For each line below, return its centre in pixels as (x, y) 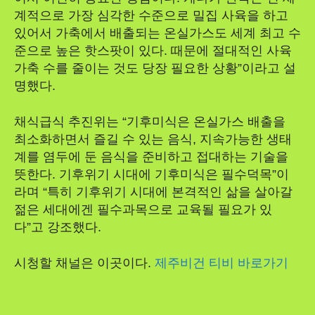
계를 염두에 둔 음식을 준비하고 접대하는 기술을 (151, 156)
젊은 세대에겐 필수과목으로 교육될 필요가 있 (143, 209)
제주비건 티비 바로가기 (221, 263)
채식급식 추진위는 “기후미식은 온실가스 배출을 (150, 121)
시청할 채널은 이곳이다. (84, 263)
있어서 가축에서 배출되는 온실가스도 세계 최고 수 (157, 33)
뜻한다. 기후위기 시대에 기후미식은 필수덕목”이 (152, 174)
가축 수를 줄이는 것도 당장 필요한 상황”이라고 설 (155, 68)
